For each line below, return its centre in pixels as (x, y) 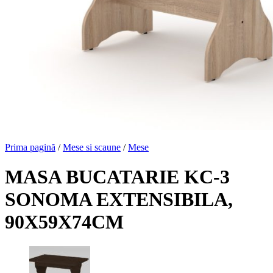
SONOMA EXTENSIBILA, (119, 199)
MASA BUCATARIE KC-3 (117, 176)
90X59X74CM (64, 222)
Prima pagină (30, 147)
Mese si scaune (92, 147)
